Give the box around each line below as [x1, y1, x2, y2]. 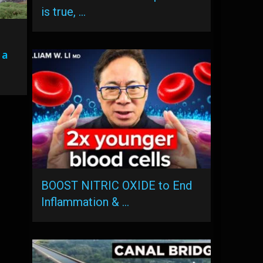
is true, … [41, 4, 86, 19]
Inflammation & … [41, 194, 130, 209]
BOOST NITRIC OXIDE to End [41, 178, 193, 193]
